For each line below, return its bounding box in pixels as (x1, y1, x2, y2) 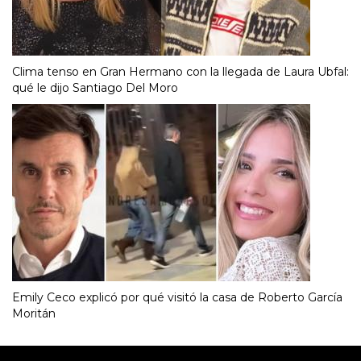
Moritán (12, 306, 56, 322)
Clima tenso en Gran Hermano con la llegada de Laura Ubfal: (12, 64, 349, 80)
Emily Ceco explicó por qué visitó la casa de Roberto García (12, 290, 342, 305)
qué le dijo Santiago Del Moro (12, 81, 178, 96)
